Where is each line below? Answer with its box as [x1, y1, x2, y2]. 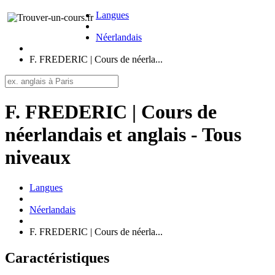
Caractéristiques [5, 249, 109, 266]
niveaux [5, 146, 71, 169]
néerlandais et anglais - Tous [5, 123, 241, 146]
